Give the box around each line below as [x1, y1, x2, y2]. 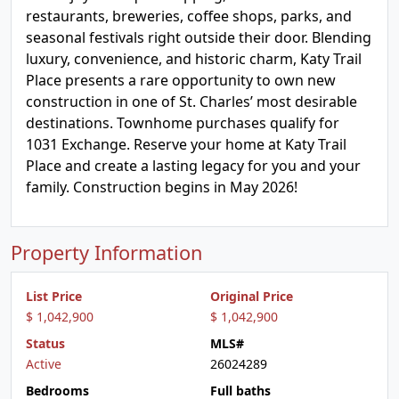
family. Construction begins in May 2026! [26, 177, 297, 197]
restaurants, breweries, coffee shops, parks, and [26, 6, 352, 26]
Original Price [210, 288, 293, 305]
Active [26, 355, 61, 372]
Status [26, 335, 65, 352]
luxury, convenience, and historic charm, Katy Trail [26, 49, 362, 69]
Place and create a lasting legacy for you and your [26, 156, 361, 175]
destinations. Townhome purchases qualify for [26, 113, 339, 133]
